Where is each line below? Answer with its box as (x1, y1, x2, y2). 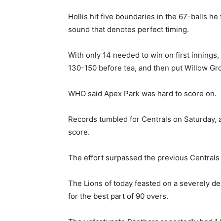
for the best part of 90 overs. (68, 191, 168, 201)
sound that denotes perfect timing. (68, 25, 189, 34)
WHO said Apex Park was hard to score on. (68, 89, 217, 98)
